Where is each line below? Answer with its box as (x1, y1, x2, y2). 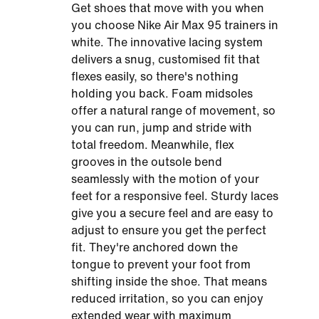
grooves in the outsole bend (71, 156, 222, 168)
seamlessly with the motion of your (71, 173, 259, 185)
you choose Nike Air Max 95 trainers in (71, 19, 278, 31)
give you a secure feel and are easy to (71, 207, 273, 219)
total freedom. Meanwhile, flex (71, 139, 234, 151)
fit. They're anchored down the (71, 241, 238, 253)
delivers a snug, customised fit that (71, 53, 260, 66)
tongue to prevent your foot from (71, 258, 251, 271)
